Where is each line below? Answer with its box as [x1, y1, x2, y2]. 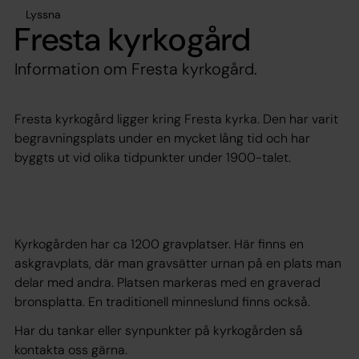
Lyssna [26, 6, 61, 22]
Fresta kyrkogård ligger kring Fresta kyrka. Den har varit [14, 110, 338, 127]
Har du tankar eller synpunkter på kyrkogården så [14, 321, 303, 339]
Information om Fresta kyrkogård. [14, 58, 257, 79]
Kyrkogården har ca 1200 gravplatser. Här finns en [14, 235, 304, 252]
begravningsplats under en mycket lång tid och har [14, 129, 310, 147]
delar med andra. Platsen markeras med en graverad [14, 273, 321, 291]
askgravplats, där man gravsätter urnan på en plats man [14, 254, 341, 272]
